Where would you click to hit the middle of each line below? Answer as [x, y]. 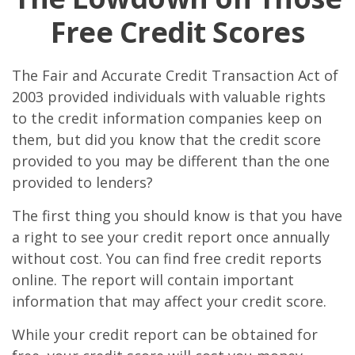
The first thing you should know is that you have [177, 216]
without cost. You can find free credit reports [167, 258]
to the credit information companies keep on [167, 118]
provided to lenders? [82, 182]
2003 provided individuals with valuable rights [169, 97]
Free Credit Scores [177, 32]
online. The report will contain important [153, 280]
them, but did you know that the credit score [166, 139]
